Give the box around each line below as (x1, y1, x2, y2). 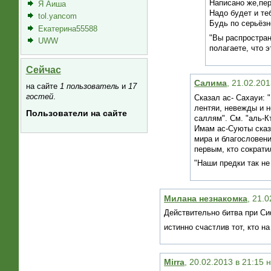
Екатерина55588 (38, 24, 97, 33)
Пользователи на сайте (25, 108, 127, 119)
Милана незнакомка (164, 193, 248, 203)
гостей (25, 92, 53, 102)
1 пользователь (59, 82, 119, 91)
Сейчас (25, 64, 61, 76)
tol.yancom (38, 11, 77, 21)
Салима (194, 78, 227, 88)
